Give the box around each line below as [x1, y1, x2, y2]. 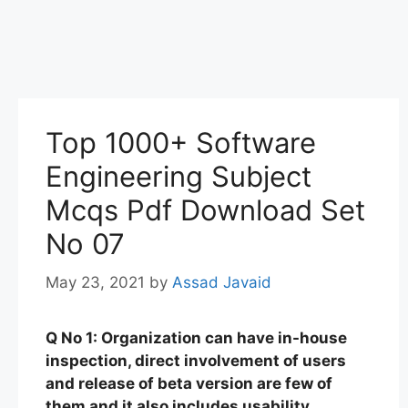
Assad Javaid [172, 272, 271, 291]
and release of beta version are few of [46, 373, 332, 393]
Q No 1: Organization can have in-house [46, 328, 347, 347]
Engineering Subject [46, 159, 311, 193]
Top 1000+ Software [46, 126, 316, 159]
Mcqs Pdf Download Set [46, 193, 365, 227]
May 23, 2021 [46, 272, 145, 291]
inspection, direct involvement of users [46, 351, 346, 370]
